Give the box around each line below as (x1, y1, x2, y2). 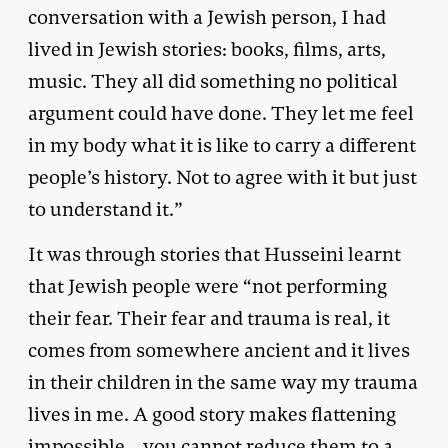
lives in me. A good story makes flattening (28, 401, 396, 427)
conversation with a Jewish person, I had (28, 4, 386, 30)
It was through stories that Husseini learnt (28, 241, 401, 267)
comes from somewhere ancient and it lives (28, 337, 410, 363)
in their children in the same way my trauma (28, 369, 418, 395)
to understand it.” (28, 196, 183, 222)
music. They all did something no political (28, 68, 398, 94)
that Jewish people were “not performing (28, 273, 387, 299)
